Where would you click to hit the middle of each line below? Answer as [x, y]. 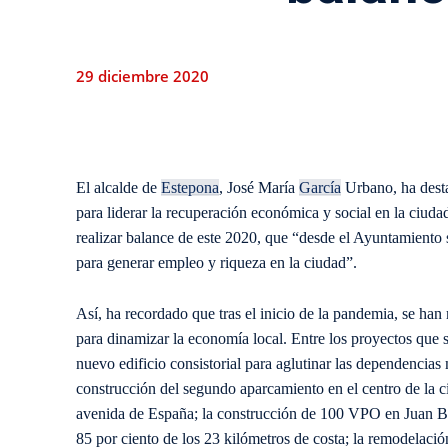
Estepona [190, 188]
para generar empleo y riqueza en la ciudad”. [216, 263]
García [320, 188]
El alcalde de [118, 188]
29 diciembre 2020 [142, 76]
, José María [259, 188]
